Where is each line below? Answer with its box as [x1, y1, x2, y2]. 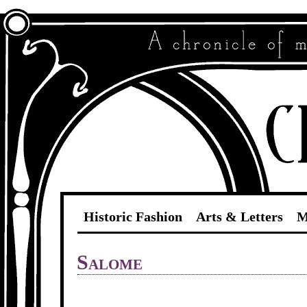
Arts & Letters [196, 209, 284, 224]
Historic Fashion [84, 209, 183, 224]
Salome [77, 251, 143, 273]
